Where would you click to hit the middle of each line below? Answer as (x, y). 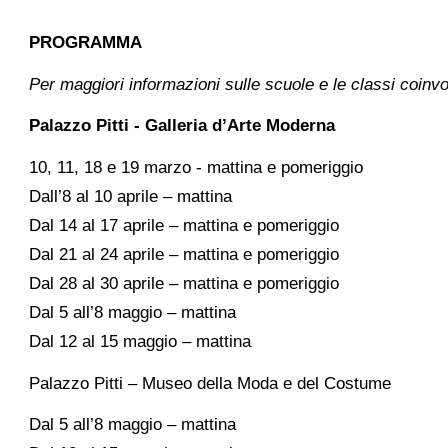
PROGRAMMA (86, 43)
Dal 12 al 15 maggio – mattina (140, 342)
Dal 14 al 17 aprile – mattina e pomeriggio (184, 226)
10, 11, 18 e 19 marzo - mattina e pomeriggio (196, 168)
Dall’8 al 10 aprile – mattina (131, 197)
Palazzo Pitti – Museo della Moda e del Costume (210, 383)
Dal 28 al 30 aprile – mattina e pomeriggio (184, 284)
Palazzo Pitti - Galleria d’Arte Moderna (182, 126)
